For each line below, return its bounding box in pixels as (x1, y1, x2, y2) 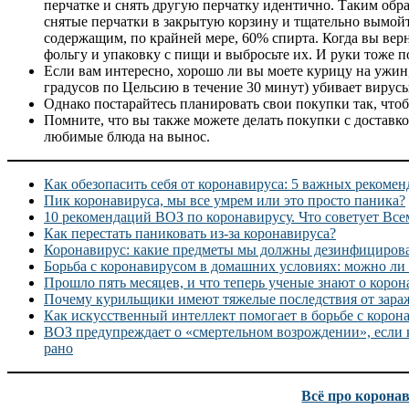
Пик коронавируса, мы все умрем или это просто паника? (44, 193, 405, 209)
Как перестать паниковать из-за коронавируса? (44, 225, 336, 242)
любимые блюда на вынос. (44, 129, 210, 145)
